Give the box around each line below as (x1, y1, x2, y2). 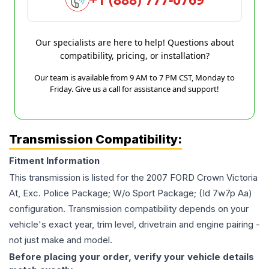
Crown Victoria (197, 172, 258, 184)
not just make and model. (9, 234, 112, 246)
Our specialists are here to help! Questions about (35, 37, 234, 49)
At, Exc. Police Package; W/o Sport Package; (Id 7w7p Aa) (9, 187, 252, 199)
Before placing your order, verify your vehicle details (9, 251, 254, 263)
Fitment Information (9, 155, 100, 167)
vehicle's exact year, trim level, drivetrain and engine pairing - (9, 219, 260, 231)
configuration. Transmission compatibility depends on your (9, 203, 249, 215)
